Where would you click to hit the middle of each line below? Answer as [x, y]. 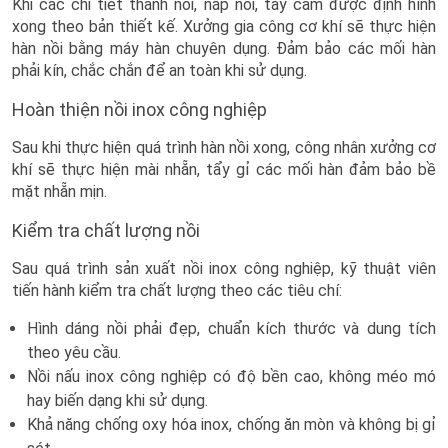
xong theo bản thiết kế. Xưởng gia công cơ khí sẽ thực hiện [224, 27]
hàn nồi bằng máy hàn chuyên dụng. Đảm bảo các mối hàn [224, 49]
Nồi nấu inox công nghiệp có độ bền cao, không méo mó [231, 377]
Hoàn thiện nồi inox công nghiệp [139, 110]
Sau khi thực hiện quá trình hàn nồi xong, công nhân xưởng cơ [224, 148]
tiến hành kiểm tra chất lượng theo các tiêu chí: [177, 291]
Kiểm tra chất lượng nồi [106, 231]
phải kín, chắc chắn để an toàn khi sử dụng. [159, 71]
